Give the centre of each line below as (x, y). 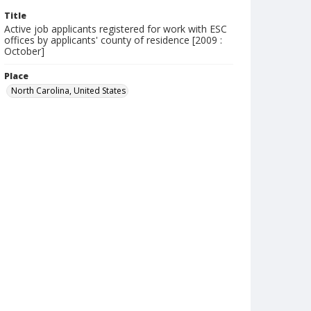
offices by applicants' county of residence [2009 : (113, 40)
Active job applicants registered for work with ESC (116, 29)
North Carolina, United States (68, 91)
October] (24, 51)
